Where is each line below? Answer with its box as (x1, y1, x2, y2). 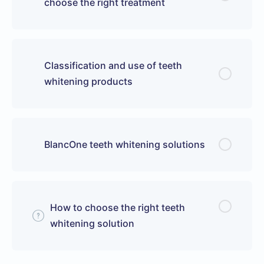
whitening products (44, 75, 133, 87)
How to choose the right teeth (50, 201, 185, 213)
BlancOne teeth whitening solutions (44, 138, 205, 150)
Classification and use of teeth (44, 59, 182, 71)
